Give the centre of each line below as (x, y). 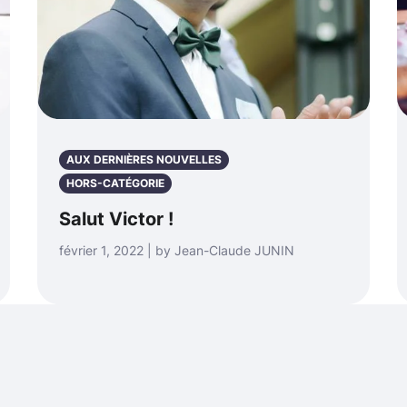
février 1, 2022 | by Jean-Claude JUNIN (177, 251)
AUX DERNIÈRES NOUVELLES (144, 160)
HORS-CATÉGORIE (115, 184)
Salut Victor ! (116, 219)
